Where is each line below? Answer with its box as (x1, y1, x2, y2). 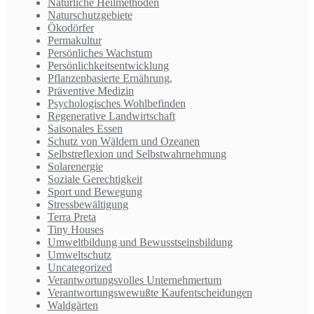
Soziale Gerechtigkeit (48, 173, 142, 186)
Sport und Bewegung (48, 186, 142, 198)
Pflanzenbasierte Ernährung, (48, 72, 172, 85)
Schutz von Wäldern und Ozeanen (48, 135, 200, 148)
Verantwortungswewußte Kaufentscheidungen (48, 287, 252, 299)
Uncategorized (48, 261, 112, 274)
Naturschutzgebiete (48, 9, 132, 22)
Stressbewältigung (48, 198, 128, 211)
